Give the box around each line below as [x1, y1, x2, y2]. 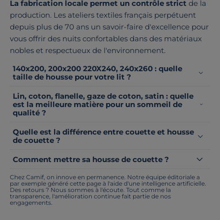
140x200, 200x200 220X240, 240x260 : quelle [13, 64, 182, 74]
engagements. [10, 199, 53, 207]
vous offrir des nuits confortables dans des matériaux [10, 34, 202, 44]
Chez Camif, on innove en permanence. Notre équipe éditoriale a [10, 173, 200, 181]
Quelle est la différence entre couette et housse [13, 127, 194, 137]
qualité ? [13, 108, 46, 118]
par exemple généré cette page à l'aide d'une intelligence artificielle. [10, 180, 206, 188]
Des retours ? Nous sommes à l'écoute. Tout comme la [10, 186, 171, 194]
